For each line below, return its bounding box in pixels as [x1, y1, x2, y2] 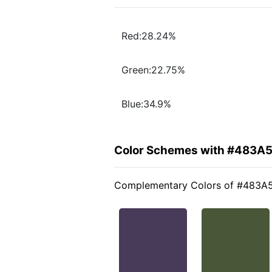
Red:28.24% [121, 30, 176, 42]
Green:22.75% [121, 64, 185, 76]
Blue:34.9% [121, 98, 171, 110]
